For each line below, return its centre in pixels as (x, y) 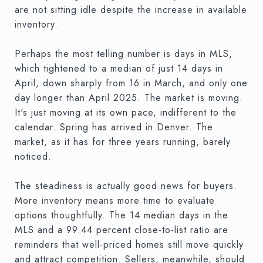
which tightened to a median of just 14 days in (119, 69)
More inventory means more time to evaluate (115, 201)
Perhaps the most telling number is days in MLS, (124, 54)
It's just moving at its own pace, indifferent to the (126, 113)
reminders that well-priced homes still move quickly (129, 245)
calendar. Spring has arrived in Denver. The (114, 127)
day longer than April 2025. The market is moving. (129, 98)
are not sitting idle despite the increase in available (131, 10)
